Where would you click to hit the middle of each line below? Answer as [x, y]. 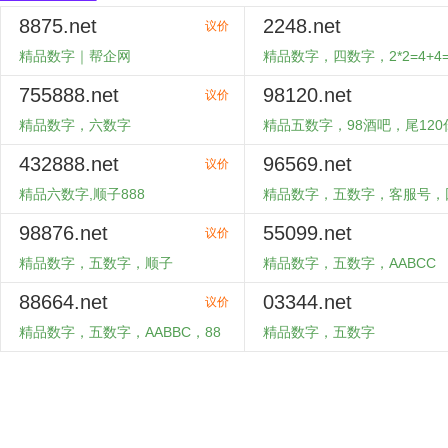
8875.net [58, 26]
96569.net [307, 164]
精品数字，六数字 [75, 125]
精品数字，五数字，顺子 [96, 263]
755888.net [69, 95]
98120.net [307, 95]
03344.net [307, 302]
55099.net [307, 233]
